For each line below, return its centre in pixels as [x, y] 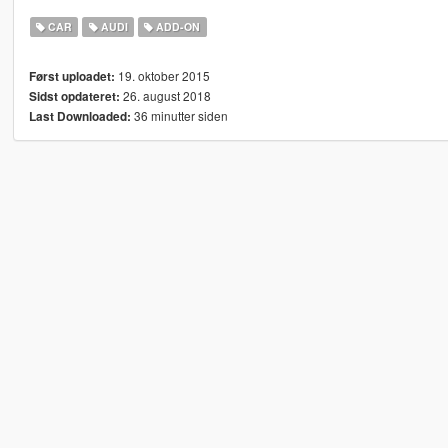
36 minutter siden [179, 116]
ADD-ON [177, 27]
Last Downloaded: [79, 117]
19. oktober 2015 [162, 76]
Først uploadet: [71, 77]
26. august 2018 [165, 96]
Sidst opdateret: [74, 97]
